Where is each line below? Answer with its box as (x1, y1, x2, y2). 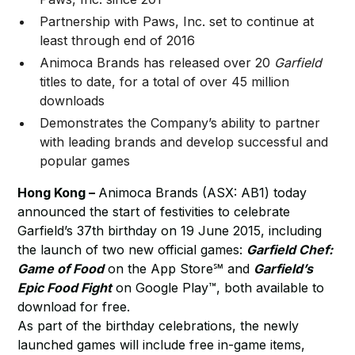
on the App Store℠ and (104, 261, 254, 277)
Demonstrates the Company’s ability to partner (40, 115, 321, 131)
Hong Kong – (17, 185, 99, 200)
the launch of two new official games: (17, 242, 247, 258)
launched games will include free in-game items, (17, 337, 306, 353)
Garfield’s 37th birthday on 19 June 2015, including (17, 223, 323, 239)
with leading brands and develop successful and (40, 134, 329, 150)
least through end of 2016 (40, 32, 196, 48)
